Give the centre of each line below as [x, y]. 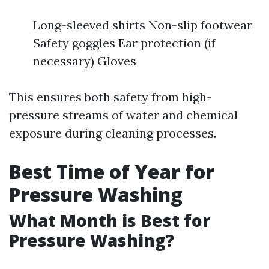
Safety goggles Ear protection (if [124, 43]
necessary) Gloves [85, 61]
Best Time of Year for [112, 171]
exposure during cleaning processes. [113, 133]
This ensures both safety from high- [110, 97]
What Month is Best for [110, 220]
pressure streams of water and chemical [123, 115]
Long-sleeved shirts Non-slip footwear [143, 25]
